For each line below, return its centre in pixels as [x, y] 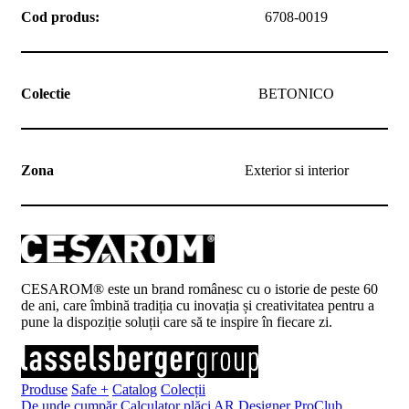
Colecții [183, 390]
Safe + [90, 390]
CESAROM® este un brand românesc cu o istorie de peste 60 [199, 289]
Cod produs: [60, 16]
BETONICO [296, 93]
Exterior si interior [296, 170]
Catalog [135, 390]
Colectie [46, 93]
